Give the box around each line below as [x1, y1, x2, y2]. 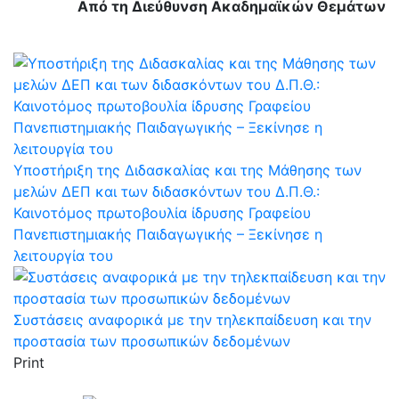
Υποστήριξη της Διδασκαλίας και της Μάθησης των [13, 161, 362, 179]
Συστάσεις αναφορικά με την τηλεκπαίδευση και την [13, 311, 371, 329]
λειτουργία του [13, 247, 113, 265]
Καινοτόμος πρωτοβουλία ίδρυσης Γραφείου [13, 204, 311, 222]
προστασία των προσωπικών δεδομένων [13, 332, 290, 350]
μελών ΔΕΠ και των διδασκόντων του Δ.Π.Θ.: [13, 183, 320, 200]
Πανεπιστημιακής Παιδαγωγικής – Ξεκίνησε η [13, 225, 322, 243]
